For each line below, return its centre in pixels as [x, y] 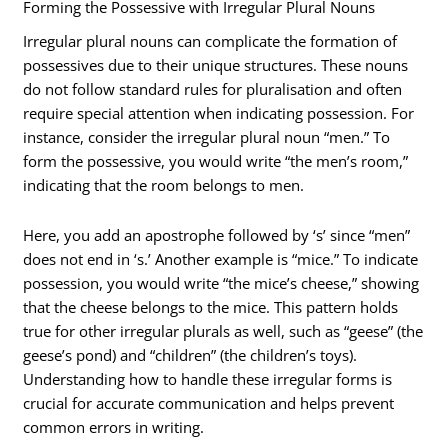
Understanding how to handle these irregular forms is [208, 378]
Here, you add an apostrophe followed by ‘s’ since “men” [217, 234]
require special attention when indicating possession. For [219, 113]
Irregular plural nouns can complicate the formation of [210, 41]
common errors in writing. [114, 426]
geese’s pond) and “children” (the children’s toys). [190, 354]
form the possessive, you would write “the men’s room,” [216, 161]
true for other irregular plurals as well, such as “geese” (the [223, 330]
